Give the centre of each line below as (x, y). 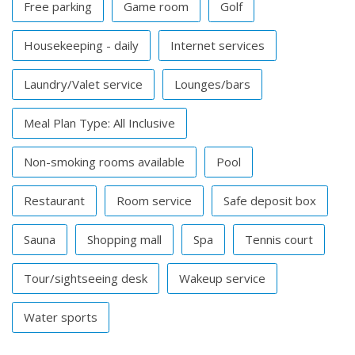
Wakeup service (222, 279)
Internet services (218, 46)
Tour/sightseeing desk (86, 279)
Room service (154, 201)
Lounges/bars (212, 84)
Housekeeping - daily (81, 46)
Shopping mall (124, 240)
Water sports (61, 317)
